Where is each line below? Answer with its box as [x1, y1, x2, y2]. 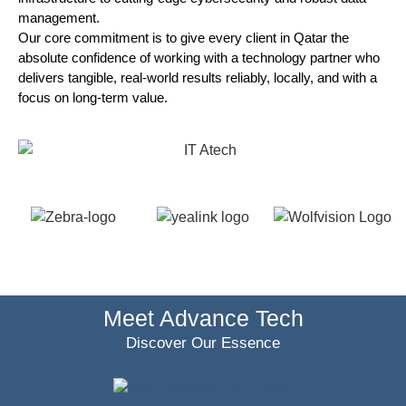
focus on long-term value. [18, 90, 168, 106]
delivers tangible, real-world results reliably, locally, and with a [18, 70, 377, 86]
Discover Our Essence [126, 334, 280, 353]
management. [18, 10, 100, 26]
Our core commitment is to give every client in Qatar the [18, 30, 349, 46]
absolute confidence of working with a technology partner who [18, 50, 380, 66]
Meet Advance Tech [102, 305, 304, 332]
